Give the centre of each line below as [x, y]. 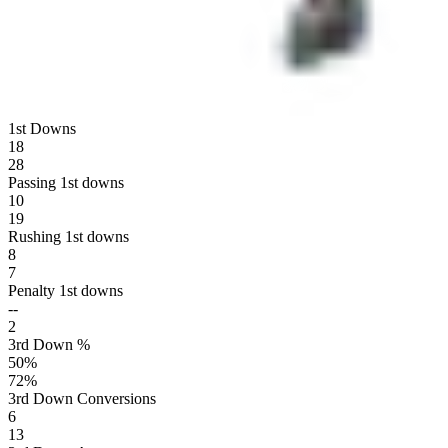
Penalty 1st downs [65, 290]
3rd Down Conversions [82, 398]
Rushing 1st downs [68, 236]
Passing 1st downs [66, 182]
